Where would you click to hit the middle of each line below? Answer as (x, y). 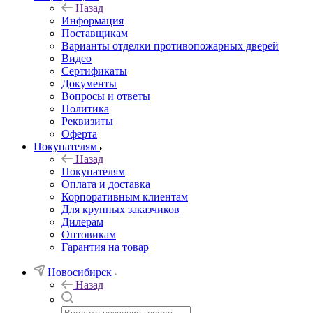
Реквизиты (87, 121)
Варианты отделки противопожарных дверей (170, 45)
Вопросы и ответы (106, 96)
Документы (89, 83)
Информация (93, 20)
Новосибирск (80, 272)
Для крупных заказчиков (121, 209)
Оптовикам (89, 234)
